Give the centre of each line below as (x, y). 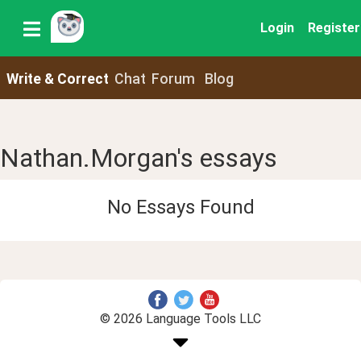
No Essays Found (180, 207)
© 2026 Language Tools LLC (180, 318)
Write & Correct (57, 79)
